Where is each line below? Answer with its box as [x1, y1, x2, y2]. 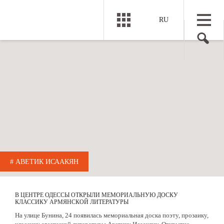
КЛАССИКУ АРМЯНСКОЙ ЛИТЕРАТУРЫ [15, 198, 128, 205]
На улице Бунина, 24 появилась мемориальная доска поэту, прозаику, [15, 211, 208, 219]
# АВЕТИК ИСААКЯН [10, 158, 78, 165]
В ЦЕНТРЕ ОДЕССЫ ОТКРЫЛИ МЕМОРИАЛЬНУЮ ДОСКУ [15, 191, 178, 198]
